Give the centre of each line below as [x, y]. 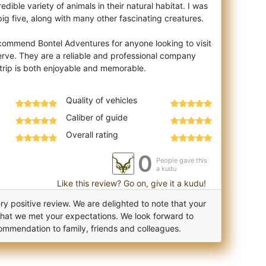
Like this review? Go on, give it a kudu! [130, 183]
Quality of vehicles [101, 100]
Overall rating [92, 134]
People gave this [182, 160]
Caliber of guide [96, 117]
